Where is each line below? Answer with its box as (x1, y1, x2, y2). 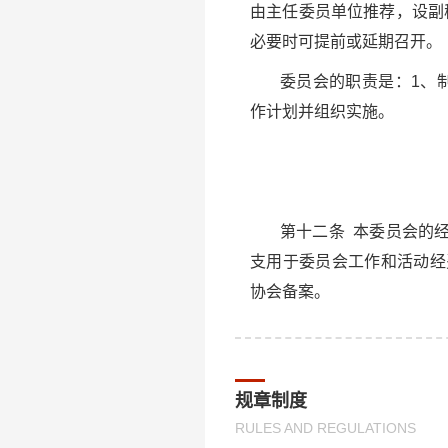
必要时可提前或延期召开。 (250, 33, 442, 50)
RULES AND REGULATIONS (235, 420, 416, 436)
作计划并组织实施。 (250, 103, 394, 120)
